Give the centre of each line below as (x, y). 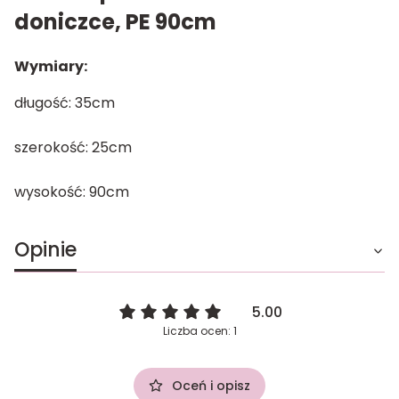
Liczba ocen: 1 (199, 330)
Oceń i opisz (211, 385)
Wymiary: (52, 66)
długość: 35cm (66, 102)
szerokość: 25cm (75, 147)
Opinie (45, 249)
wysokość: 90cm (72, 191)
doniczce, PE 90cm (115, 21)
